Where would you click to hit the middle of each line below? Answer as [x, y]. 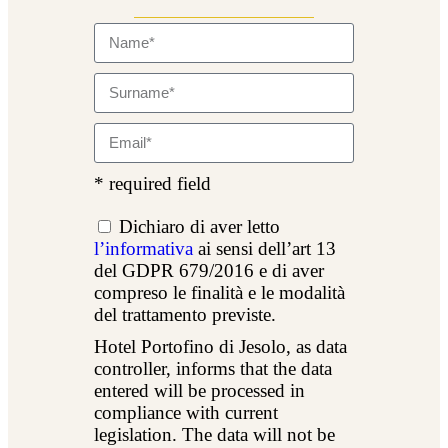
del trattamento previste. [185, 314]
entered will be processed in [200, 390]
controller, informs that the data [213, 368]
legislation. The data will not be [215, 434]
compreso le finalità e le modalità [220, 292]
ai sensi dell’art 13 [265, 248]
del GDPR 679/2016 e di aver [209, 270]
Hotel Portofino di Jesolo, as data [221, 346]
